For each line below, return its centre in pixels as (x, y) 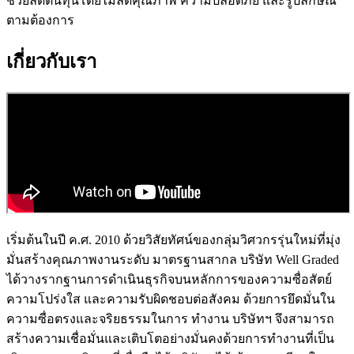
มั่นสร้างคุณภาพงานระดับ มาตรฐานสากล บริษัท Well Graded (173, 260)
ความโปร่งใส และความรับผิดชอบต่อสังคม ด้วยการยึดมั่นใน (171, 299)
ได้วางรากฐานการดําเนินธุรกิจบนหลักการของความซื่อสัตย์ (169, 280)
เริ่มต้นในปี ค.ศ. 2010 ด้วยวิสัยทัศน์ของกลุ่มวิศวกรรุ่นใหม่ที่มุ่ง (173, 240)
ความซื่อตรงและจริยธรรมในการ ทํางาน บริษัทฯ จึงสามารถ (170, 319)
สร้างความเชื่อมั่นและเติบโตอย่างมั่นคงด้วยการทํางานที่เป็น (170, 339)
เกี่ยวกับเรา (51, 62)
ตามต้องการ (40, 21)
